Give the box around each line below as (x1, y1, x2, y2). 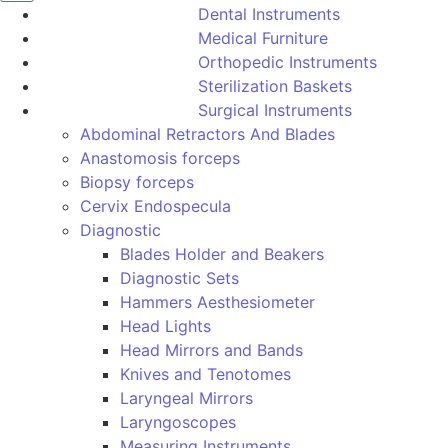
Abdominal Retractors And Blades (80, 124, 335, 144)
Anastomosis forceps (80, 148, 240, 168)
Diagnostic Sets (120, 268, 239, 288)
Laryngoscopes (120, 412, 236, 432)
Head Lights (120, 316, 211, 336)
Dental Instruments (198, 4, 340, 24)
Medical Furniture (198, 28, 328, 48)
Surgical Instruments (198, 100, 352, 120)
